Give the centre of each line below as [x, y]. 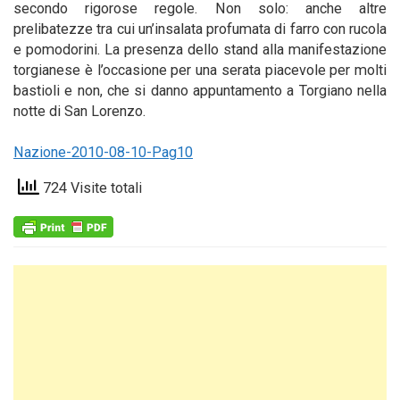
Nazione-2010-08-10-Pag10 [103, 152]
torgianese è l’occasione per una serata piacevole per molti [200, 70]
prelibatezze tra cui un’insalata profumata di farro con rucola [200, 29]
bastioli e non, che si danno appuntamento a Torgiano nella [200, 91]
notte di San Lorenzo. [83, 111]
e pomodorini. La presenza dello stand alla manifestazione [200, 50]
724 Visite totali [91, 188]
